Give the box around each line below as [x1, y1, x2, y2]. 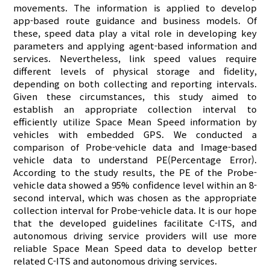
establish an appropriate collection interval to [13, 102, 257, 115]
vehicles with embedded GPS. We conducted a [13, 127, 257, 140]
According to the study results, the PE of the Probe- [13, 165, 257, 178]
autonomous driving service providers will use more [13, 228, 257, 242]
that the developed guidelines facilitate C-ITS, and [13, 216, 257, 229]
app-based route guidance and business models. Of [13, 13, 257, 27]
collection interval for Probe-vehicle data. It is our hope [13, 203, 257, 216]
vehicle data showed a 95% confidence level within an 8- [13, 178, 257, 191]
